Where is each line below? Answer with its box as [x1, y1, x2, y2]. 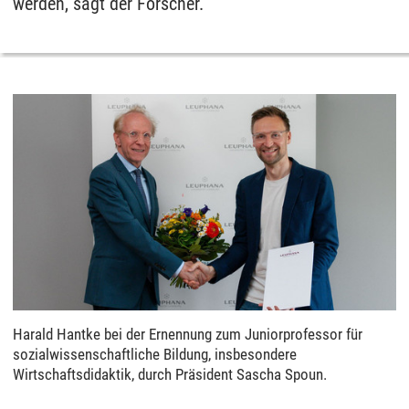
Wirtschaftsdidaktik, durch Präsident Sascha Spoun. [13, 364, 327, 383]
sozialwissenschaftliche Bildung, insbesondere [13, 344, 297, 363]
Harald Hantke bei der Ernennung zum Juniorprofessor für [13, 324, 362, 343]
